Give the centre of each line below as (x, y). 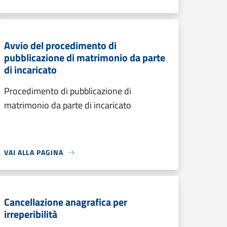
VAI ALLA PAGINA (34, 152)
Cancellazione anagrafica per (66, 202)
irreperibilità (31, 214)
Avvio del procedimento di (60, 45)
